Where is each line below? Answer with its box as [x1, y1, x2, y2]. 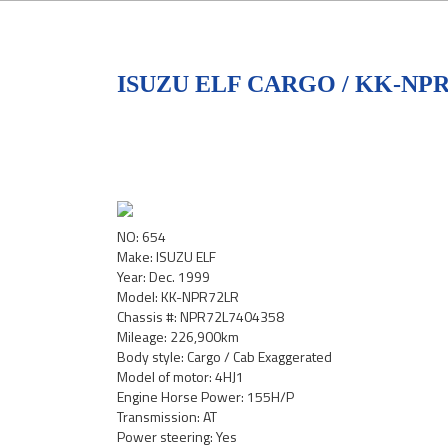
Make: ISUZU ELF [117, 246, 216, 267]
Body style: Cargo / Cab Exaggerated [117, 346, 332, 367]
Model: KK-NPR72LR [117, 286, 239, 307]
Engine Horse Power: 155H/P [117, 386, 294, 407]
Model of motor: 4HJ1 [117, 366, 244, 387]
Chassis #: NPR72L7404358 [117, 306, 284, 327]
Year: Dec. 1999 [117, 266, 210, 287]
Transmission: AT [117, 406, 217, 427]
